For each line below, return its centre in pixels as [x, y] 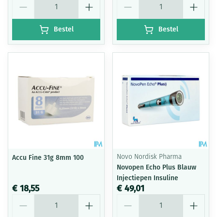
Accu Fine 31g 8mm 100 [48, 158]
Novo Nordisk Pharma [149, 157]
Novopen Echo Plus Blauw [156, 167]
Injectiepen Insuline [147, 178]
